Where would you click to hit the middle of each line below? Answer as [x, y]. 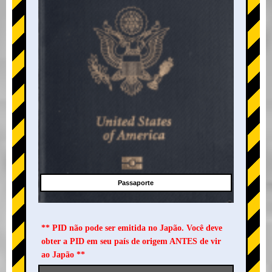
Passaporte [136, 183]
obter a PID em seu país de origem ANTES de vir [131, 242]
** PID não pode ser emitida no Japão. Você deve [132, 228]
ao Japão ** [63, 255]
